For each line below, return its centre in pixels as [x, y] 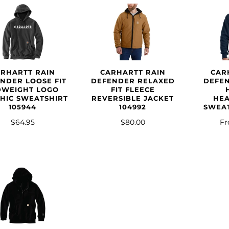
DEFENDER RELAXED [133, 81]
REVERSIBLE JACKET [133, 99]
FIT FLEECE [133, 90]
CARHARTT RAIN [133, 73]
